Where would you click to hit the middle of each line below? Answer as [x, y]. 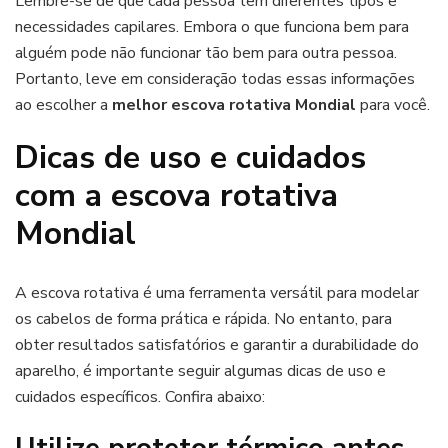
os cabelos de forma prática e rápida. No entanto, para [203, 318]
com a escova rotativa [176, 196]
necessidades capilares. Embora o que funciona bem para [212, 27]
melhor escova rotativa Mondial [234, 105]
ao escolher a [63, 105]
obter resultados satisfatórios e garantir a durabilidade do [217, 344]
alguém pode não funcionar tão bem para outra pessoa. [206, 53]
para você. [393, 105]
